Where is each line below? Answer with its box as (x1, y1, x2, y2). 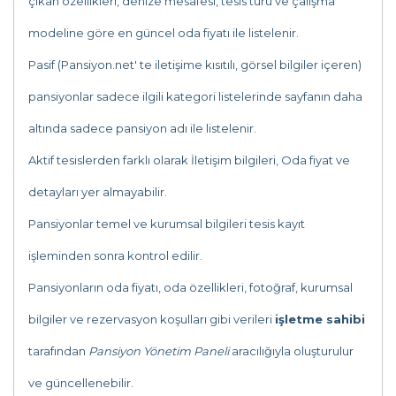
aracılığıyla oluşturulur (229, 344, 354, 358)
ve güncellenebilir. (28, 376, 133, 390)
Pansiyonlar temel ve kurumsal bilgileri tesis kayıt (28, 217, 305, 231)
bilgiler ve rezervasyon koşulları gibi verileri (28, 312, 275, 326)
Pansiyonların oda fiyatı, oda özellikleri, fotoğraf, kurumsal (28, 280, 353, 294)
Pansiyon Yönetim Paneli (88, 344, 229, 358)
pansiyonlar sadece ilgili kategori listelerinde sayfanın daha (28, 89, 362, 103)
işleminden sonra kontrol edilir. (28, 248, 202, 263)
